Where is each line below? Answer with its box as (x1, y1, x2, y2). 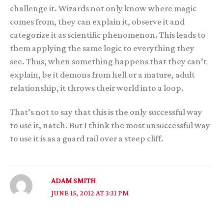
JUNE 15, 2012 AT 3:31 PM (51, 189, 129, 197)
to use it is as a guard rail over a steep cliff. (10, 133, 164, 143)
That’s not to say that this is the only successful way (10, 107, 202, 117)
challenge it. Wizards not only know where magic (10, 3, 196, 13)
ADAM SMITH (51, 176, 96, 185)
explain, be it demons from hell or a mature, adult (10, 69, 195, 80)
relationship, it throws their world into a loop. (10, 82, 184, 93)
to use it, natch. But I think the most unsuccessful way (10, 120, 210, 130)
